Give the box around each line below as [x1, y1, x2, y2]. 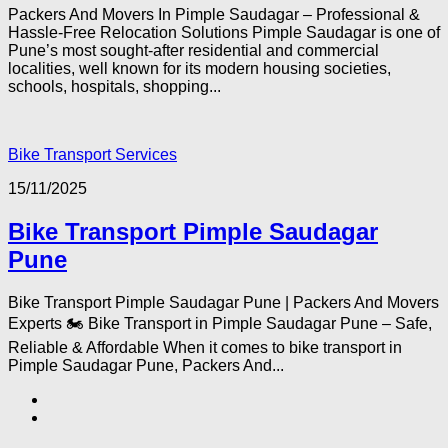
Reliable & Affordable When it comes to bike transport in [8, 338, 402, 356]
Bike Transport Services [8, 145, 177, 163]
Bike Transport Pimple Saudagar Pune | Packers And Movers [8, 293, 439, 311]
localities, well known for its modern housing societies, [8, 59, 391, 77]
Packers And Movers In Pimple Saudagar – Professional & [8, 5, 420, 23]
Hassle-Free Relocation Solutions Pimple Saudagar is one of [8, 23, 440, 41]
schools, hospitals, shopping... [8, 77, 221, 95]
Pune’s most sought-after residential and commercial [8, 41, 379, 59]
